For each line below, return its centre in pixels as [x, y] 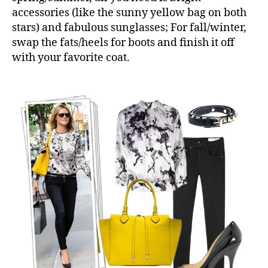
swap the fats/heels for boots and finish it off [123, 43]
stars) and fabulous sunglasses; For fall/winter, [129, 28]
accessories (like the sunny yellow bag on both [129, 13]
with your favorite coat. [71, 58]
